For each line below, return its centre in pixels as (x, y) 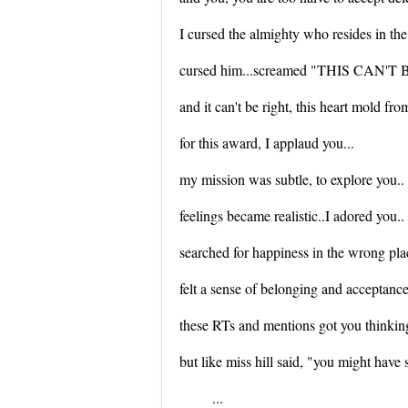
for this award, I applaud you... (267, 143)
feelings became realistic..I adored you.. (292, 215)
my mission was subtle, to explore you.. (292, 179)
